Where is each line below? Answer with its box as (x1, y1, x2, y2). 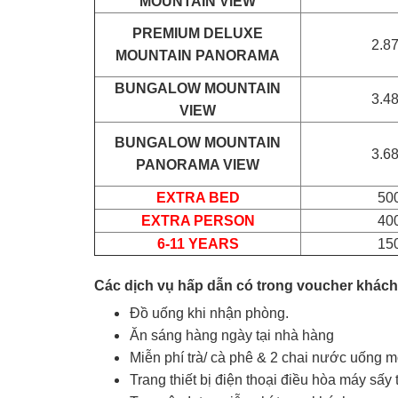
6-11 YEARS (156, 236, 239, 251)
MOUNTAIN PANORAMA (115, 48, 280, 63)
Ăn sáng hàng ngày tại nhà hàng (130, 328, 334, 343)
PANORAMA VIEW (136, 157, 259, 172)
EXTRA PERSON (140, 213, 255, 228)
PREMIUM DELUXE (132, 26, 263, 41)
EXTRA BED (155, 190, 240, 205)
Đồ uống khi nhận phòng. (130, 306, 289, 321)
